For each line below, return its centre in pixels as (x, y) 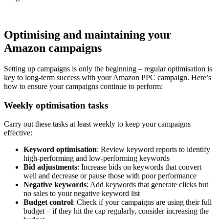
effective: (18, 133)
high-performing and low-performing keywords (97, 158)
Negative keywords (55, 185)
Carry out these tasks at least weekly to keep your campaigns (97, 124)
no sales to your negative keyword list (82, 194)
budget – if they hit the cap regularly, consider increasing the (116, 211)
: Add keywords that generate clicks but (147, 185)
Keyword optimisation (60, 150)
